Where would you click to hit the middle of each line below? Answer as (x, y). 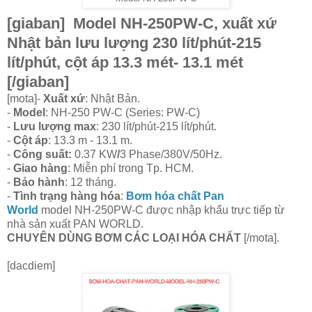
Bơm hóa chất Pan (175, 196)
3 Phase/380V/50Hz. (171, 154)
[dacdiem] (74, 265)
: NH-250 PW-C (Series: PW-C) (123, 112)
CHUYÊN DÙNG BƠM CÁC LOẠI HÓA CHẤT (124, 237)
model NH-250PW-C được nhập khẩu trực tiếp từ (163, 210)
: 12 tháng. (91, 182)
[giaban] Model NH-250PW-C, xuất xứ (142, 23)
